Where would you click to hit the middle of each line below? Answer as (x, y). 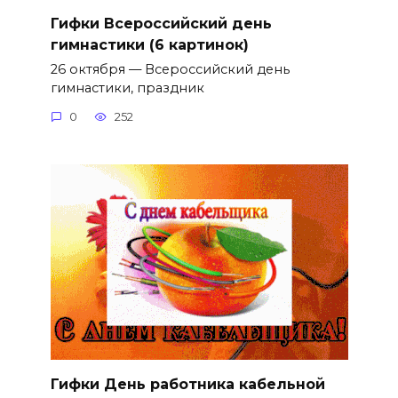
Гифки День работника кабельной (187, 384)
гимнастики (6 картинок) (149, 44)
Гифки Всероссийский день (161, 23)
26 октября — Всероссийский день (170, 70)
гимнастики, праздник (127, 88)
